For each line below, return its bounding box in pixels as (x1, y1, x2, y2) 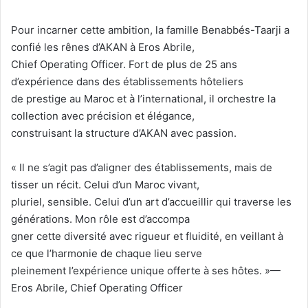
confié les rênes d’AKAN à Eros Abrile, (11, 41, 195, 54)
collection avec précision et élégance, (11, 109, 195, 123)
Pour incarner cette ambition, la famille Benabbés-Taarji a (11, 23, 289, 37)
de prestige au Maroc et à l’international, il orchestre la (11, 92, 276, 106)
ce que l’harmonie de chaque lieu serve (11, 247, 202, 261)
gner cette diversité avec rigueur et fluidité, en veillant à (11, 230, 283, 243)
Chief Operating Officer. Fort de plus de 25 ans (11, 58, 237, 71)
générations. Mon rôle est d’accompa (11, 212, 190, 226)
